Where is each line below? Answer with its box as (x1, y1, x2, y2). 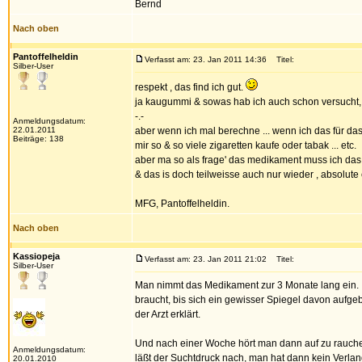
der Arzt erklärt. (135, 309, 200, 320)
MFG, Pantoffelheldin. (135, 198, 229, 209)
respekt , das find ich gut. (135, 82, 246, 93)
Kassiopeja (13, 251, 60, 261)
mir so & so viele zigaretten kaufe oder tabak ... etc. (135, 140, 356, 151)
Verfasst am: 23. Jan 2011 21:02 (145, 255, 267, 263)
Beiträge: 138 (13, 134, 64, 143)
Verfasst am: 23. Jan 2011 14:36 (145, 55, 267, 64)
